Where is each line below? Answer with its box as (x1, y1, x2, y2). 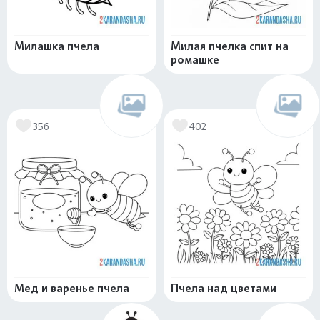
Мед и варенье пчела (14, 281, 129, 296)
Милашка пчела (14, 39, 99, 54)
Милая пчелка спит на (171, 39, 289, 54)
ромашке (171, 53, 219, 67)
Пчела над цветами (171, 281, 276, 296)
